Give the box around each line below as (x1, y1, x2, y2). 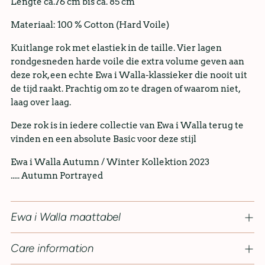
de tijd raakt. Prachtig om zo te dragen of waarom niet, (11, 83, 240, 95)
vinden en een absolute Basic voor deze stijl (11, 133, 196, 145)
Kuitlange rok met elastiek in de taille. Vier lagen (11, 42, 222, 54)
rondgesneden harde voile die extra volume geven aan (11, 56, 244, 67)
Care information (11, 241, 93, 256)
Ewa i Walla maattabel (11, 210, 121, 224)
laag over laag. (11, 96, 71, 108)
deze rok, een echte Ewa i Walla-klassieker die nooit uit (11, 69, 247, 81)
